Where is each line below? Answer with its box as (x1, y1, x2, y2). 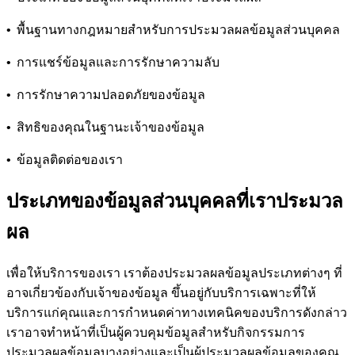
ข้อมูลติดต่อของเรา (17, 152, 123, 166)
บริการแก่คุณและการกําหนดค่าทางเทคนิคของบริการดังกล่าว (6, 305, 347, 319)
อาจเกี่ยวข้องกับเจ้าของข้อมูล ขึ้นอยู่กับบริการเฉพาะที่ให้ (6, 285, 316, 300)
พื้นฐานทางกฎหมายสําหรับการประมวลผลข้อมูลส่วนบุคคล (17, 22, 340, 36)
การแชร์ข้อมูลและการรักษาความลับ (17, 55, 219, 69)
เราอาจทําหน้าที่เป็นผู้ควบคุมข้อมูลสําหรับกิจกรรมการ (6, 325, 305, 339)
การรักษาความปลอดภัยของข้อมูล (17, 87, 205, 101)
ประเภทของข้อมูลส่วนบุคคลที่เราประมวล (6, 190, 343, 212)
